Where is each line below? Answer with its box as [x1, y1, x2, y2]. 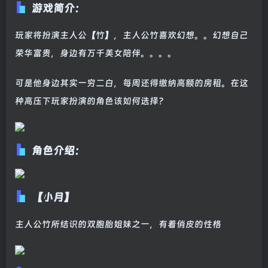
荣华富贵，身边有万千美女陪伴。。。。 [15, 48, 176, 59]
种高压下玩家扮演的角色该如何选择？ [15, 96, 167, 107]
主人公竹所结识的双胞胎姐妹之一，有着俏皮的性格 [15, 219, 221, 230]
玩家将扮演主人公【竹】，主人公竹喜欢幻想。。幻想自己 [15, 30, 248, 41]
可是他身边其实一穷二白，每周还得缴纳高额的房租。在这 [15, 78, 248, 89]
